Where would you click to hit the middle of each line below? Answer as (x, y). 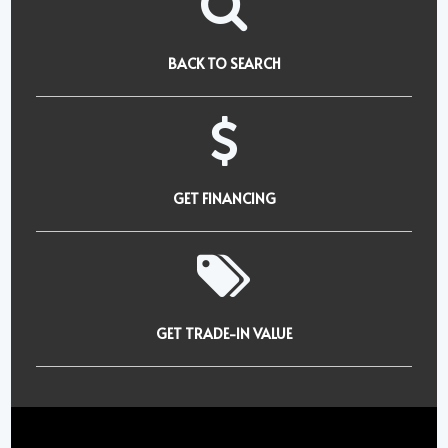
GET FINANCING (224, 199)
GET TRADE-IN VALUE (224, 334)
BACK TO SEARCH (224, 64)
